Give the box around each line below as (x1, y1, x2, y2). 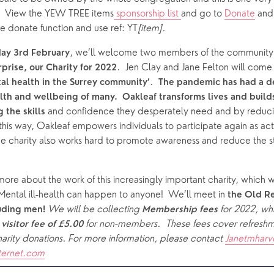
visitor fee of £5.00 (1, 220, 83, 230)
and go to (181, 9, 224, 20)
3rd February (13, 49, 70, 59)
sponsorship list (114, 9, 181, 20)
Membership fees (142, 206, 220, 215)
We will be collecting (48, 205, 142, 215)
